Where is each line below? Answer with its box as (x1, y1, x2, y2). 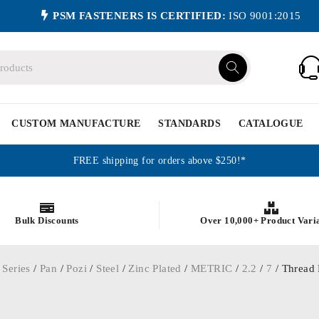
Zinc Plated (128, 263, 182, 274)
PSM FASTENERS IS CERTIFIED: (53, 10, 226, 21)
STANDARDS (158, 118, 221, 129)
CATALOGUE (239, 118, 303, 129)
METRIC (191, 263, 233, 274)
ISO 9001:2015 (226, 10, 301, 21)
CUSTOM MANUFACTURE (11, 118, 141, 129)
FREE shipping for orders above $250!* (73, 155, 246, 166)
